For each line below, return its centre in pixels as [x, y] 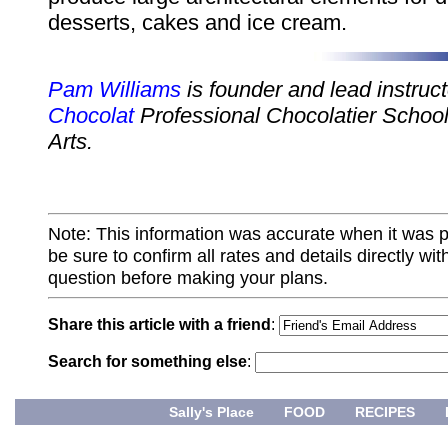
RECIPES [385, 412]
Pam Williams [114, 90]
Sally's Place [211, 412]
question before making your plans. [188, 278]
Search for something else [147, 362]
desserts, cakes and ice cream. [197, 23]
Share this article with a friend [159, 325]
